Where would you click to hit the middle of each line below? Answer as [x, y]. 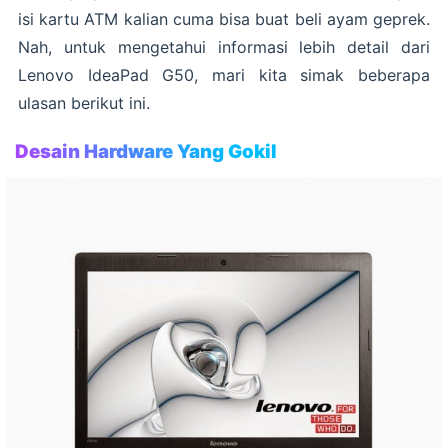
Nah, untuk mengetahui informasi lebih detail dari [224, 47]
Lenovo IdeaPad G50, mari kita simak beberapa [224, 75]
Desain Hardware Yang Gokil [146, 151]
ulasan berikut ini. [84, 103]
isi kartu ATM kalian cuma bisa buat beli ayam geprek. [224, 19]
